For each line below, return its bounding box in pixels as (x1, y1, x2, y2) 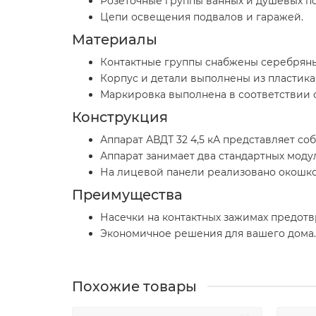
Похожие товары (72, 277, 197, 295)
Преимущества (72, 186, 183, 203)
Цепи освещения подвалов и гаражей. (100, 10, 303, 23)
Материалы (72, 30, 157, 48)
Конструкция (72, 108, 168, 126)
